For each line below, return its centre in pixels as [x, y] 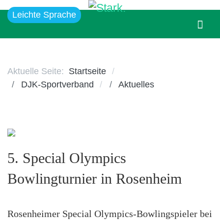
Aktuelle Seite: [38, 71]
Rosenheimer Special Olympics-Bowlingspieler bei [110, 214]
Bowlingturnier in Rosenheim [95, 179]
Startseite [87, 71]
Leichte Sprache [44, 15]
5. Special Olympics [67, 158]
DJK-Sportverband [57, 84]
